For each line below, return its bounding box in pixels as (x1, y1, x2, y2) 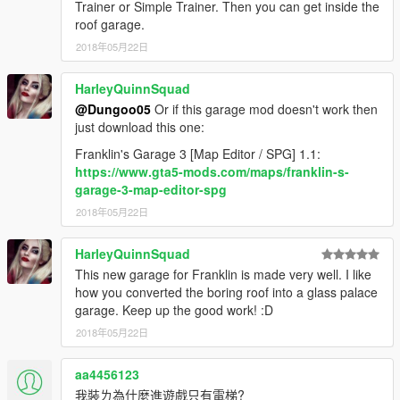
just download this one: (75, 118, 204, 137)
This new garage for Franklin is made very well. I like (75, 265, 371, 284)
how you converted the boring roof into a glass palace (75, 283, 378, 302)
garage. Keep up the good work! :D (75, 301, 273, 320)
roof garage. (75, 15, 145, 34)
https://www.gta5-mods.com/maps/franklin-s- (75, 162, 349, 181)
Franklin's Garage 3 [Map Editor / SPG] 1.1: (75, 145, 321, 163)
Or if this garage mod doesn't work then (151, 100, 378, 119)
